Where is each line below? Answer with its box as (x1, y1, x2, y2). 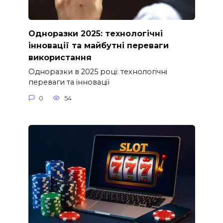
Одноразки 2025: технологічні (28, 28, 163, 38)
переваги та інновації (28, 78, 110, 87)
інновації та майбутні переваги (28, 40, 169, 50)
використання (28, 52, 92, 62)
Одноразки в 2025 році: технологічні (28, 67, 167, 77)
